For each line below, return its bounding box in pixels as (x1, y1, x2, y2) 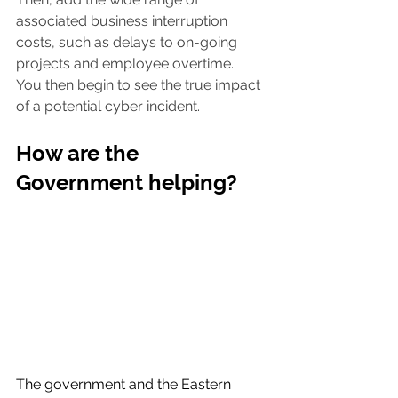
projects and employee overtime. (16, 54, 237, 72)
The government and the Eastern (16, 376, 235, 394)
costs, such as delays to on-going (16, 33, 241, 51)
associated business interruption (16, 12, 231, 29)
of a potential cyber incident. (16, 97, 200, 115)
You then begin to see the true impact (16, 76, 264, 93)
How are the (16, 139, 144, 166)
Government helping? (16, 169, 237, 195)
